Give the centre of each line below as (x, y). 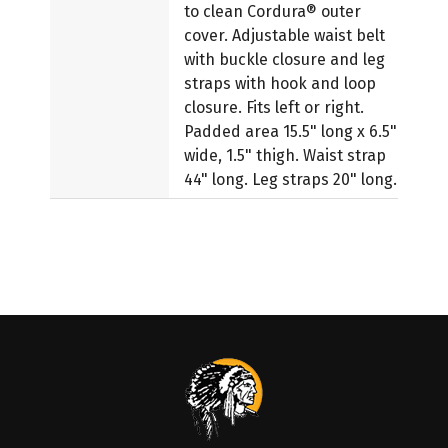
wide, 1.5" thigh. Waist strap (285, 155)
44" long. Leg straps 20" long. (290, 179)
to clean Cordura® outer (272, 11)
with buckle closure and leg (284, 59)
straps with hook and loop (280, 83)
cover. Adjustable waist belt (284, 35)
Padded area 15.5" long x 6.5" (290, 131)
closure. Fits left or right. (274, 107)
